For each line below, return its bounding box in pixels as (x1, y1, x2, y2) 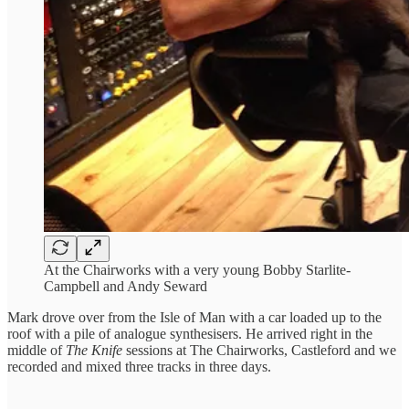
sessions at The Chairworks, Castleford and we (122, 341, 396, 358)
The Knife (66, 341, 122, 358)
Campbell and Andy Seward (44, 278, 207, 294)
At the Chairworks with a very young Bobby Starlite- (44, 261, 351, 278)
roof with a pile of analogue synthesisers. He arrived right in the (7, 325, 372, 341)
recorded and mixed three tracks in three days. (7, 358, 271, 374)
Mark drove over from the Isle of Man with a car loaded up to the (7, 309, 382, 325)
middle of (7, 341, 66, 358)
